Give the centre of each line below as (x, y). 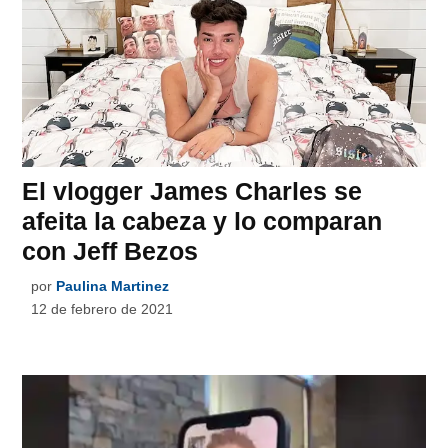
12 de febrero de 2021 (102, 308)
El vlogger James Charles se (192, 190)
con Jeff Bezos (110, 250)
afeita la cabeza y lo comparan (202, 220)
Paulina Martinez (113, 285)
